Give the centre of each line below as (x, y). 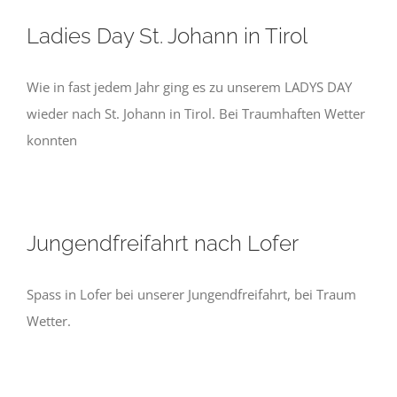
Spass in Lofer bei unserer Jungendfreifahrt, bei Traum (191, 294)
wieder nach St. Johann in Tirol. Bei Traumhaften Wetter (196, 113)
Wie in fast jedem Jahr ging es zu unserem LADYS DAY (189, 87)
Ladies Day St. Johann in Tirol (167, 36)
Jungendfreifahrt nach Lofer (163, 243)
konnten (52, 140)
